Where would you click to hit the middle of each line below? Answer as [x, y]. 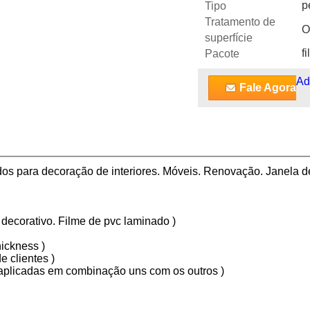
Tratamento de [240, 22]
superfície [229, 38]
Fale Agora [268, 88]
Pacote [222, 54]
